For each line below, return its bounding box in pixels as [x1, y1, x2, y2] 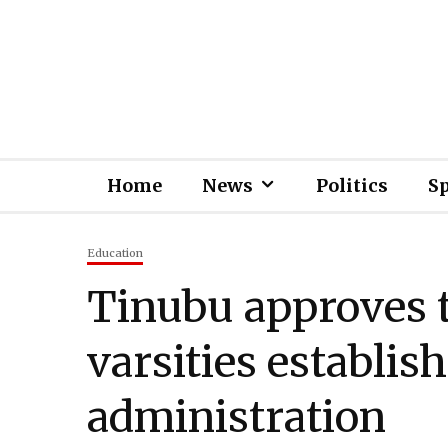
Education [87, 246, 143, 260]
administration [87, 391, 386, 443]
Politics [316, 174, 388, 197]
